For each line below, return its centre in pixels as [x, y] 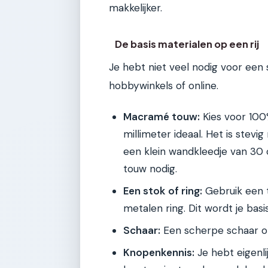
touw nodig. [150, 168]
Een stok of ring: [163, 191]
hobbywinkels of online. [164, 85]
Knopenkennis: [159, 252]
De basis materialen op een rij [187, 44]
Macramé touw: [162, 116]
